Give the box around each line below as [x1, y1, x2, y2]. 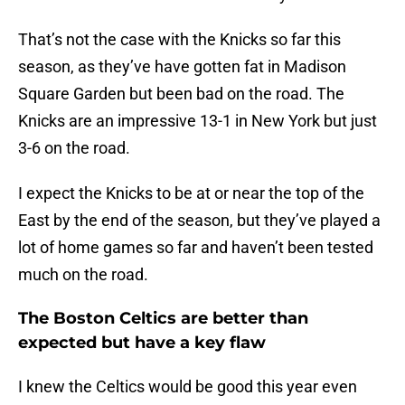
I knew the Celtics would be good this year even [18, 377, 357, 397]
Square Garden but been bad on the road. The [18, 84, 344, 104]
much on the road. [18, 265, 152, 285]
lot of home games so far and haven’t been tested [18, 238, 373, 258]
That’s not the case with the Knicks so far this [18, 30, 341, 50]
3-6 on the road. [18, 138, 134, 158]
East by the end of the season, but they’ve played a [18, 211, 381, 231]
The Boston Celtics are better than [18, 308, 308, 329]
